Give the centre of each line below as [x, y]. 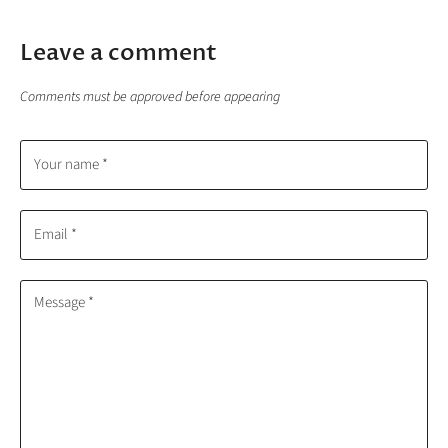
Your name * [71, 165]
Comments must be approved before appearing [150, 97]
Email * [55, 235]
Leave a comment [118, 53]
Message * [64, 303]
